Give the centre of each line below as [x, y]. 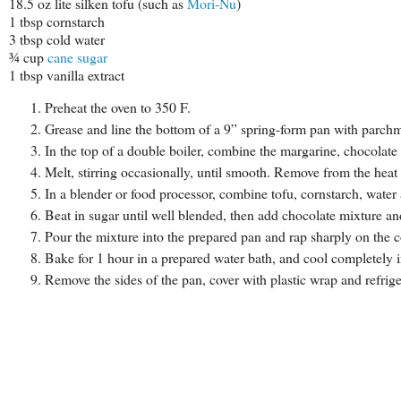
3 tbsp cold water [57, 39]
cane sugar [77, 57]
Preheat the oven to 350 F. [118, 107]
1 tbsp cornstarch [57, 21]
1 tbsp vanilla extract [67, 75]
